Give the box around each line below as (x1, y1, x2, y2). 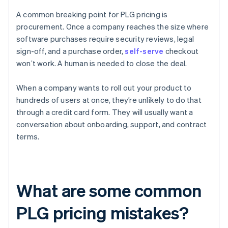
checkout (163, 46, 199, 56)
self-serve (125, 46, 164, 56)
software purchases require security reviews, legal (16, 34, 194, 44)
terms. (16, 131, 40, 142)
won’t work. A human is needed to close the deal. (16, 58, 187, 69)
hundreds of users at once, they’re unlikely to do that (16, 95, 202, 105)
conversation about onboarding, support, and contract (16, 119, 207, 130)
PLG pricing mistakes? (16, 202, 189, 224)
